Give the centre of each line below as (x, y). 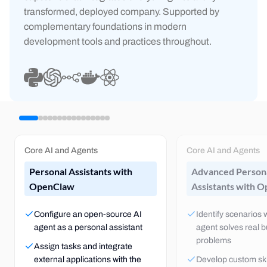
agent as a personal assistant (88, 227)
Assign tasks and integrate (83, 246)
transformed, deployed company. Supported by (122, 12)
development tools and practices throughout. (118, 41)
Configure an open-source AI (88, 214)
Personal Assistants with (81, 171)
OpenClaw (52, 186)
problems (214, 240)
